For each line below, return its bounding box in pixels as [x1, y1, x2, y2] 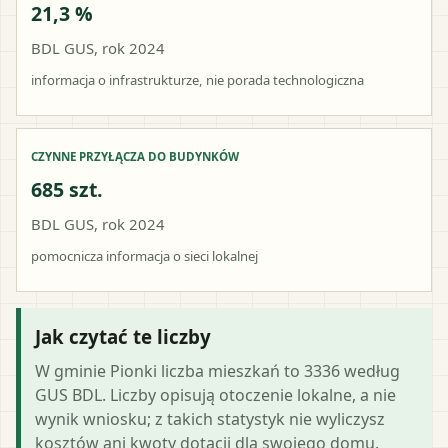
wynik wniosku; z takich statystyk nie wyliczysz [35, 407, 385, 430]
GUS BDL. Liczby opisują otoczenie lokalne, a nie [35, 383, 396, 406]
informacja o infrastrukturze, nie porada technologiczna [31, 70, 364, 89]
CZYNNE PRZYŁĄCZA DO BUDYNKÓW [31, 148, 239, 164]
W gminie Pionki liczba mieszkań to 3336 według [35, 359, 400, 382]
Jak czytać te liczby [35, 323, 211, 349]
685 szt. [31, 175, 103, 203]
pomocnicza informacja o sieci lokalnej [31, 246, 258, 265]
